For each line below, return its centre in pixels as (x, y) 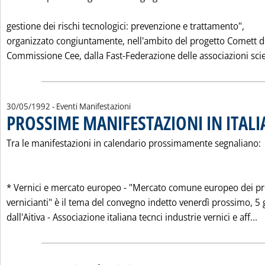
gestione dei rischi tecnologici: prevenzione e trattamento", (125, 26)
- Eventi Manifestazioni (91, 106)
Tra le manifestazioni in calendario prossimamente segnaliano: (134, 143)
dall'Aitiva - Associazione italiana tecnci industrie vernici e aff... (132, 217)
